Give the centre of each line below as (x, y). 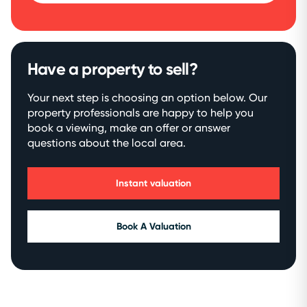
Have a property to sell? (112, 69)
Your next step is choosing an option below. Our (147, 97)
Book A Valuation (153, 226)
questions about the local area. (107, 143)
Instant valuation (153, 183)
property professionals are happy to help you (140, 112)
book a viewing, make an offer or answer (129, 127)
